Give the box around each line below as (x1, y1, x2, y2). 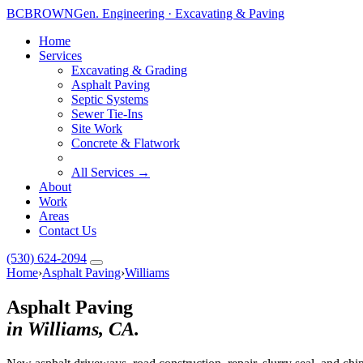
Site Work (71, 122, 122, 135)
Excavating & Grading (71, 63, 187, 77)
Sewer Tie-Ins (71, 107, 143, 121)
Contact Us (39, 224, 96, 237)
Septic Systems (71, 92, 148, 106)
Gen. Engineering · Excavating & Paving (74, 6, 284, 20)
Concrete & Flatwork (71, 136, 180, 150)
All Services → (71, 165, 150, 179)
